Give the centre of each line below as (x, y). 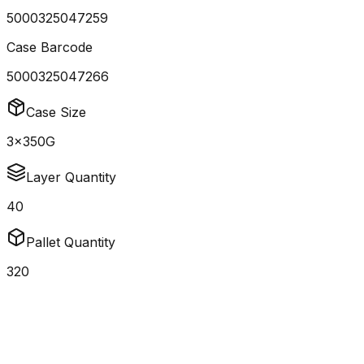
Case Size (56, 113)
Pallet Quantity (71, 243)
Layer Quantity (71, 178)
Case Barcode (50, 48)
